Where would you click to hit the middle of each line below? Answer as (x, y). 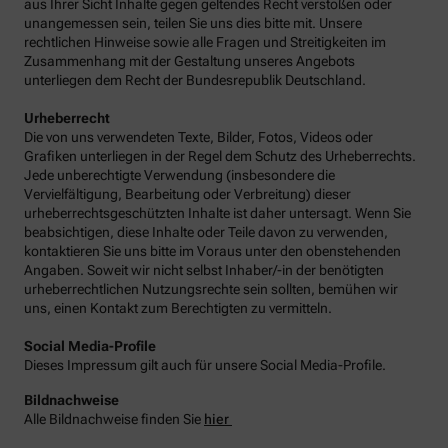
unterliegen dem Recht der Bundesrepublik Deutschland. (195, 79)
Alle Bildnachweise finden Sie (114, 418)
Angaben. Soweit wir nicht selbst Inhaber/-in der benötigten (204, 269)
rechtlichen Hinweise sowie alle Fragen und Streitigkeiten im (205, 41)
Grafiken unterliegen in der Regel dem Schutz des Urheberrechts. (220, 155)
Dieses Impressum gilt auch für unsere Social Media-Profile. (205, 364)
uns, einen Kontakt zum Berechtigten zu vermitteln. (178, 307)
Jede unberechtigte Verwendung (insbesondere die (179, 174)
